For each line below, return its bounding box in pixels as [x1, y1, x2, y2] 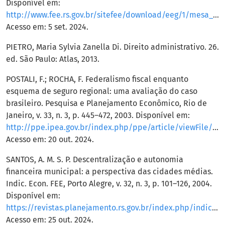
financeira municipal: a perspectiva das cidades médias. [6, 167, 213, 177]
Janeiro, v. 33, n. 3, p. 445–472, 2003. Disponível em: [6, 110, 190, 121]
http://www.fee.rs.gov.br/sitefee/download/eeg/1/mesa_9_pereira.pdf [6, 10, 213, 20]
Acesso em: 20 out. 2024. [6, 135, 94, 145]
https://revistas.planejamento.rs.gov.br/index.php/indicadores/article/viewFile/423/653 [6, 203, 212, 213]
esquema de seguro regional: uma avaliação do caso [6, 86, 197, 96]
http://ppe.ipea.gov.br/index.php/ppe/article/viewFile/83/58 [6, 123, 212, 133]
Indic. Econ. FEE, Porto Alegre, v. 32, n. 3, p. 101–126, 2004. [6, 179, 212, 189]
